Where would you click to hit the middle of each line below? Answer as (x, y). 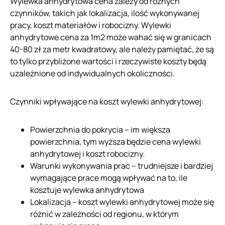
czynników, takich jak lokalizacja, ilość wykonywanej (105, 13)
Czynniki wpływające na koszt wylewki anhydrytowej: (107, 101)
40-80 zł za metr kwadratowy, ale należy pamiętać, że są (112, 49)
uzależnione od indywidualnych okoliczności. (92, 73)
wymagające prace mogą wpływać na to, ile (109, 178)
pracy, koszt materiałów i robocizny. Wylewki (91, 25)
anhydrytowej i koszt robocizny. (87, 154)
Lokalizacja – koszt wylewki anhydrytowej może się (122, 202)
